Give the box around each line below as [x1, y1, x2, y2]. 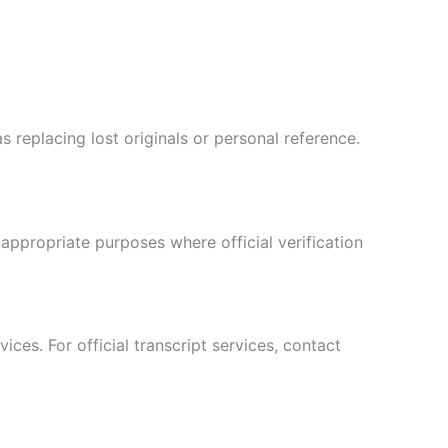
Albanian [206, 391, 263, 409]
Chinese [206, 424, 259, 442]
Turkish [206, 325, 254, 343]
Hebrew [206, 292, 258, 310]
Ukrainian [206, 358, 268, 376]
